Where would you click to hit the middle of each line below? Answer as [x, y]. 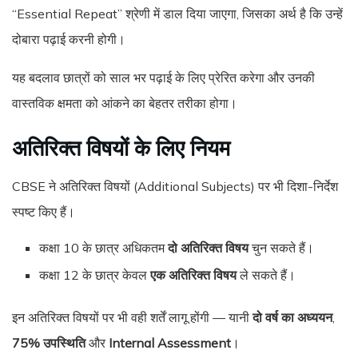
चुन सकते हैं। [282, 248]
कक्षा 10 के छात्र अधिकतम [104, 248]
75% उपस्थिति [49, 343]
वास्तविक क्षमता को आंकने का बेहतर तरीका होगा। [125, 103]
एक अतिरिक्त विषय [194, 275]
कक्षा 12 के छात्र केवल [95, 275]
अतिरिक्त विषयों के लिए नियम [121, 148]
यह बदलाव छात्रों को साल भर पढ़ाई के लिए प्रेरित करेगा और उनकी [163, 77]
